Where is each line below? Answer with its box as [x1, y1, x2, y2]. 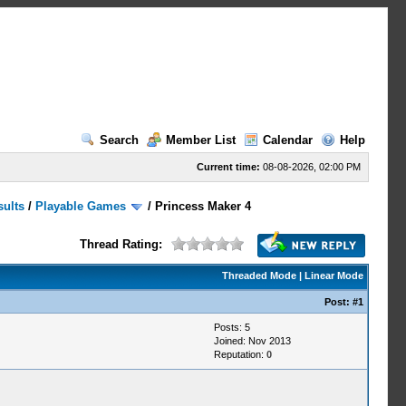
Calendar [262, 133, 313, 147]
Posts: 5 [213, 322, 250, 333]
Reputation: [213, 349, 266, 360]
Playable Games [35, 199, 127, 213]
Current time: [196, 161, 260, 172]
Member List [165, 133, 236, 147]
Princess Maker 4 [155, 199, 252, 213]
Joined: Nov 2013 [213, 335, 291, 346]
